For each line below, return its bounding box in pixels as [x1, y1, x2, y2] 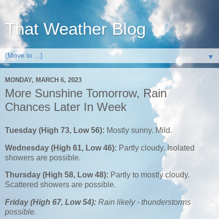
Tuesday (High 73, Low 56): [5, 126, 107, 134]
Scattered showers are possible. [5, 180, 118, 189]
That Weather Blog [5, 20, 146, 38]
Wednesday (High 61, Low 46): [5, 143, 119, 152]
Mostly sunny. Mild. [107, 126, 172, 134]
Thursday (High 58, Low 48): [5, 171, 110, 179]
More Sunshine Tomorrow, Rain [5, 87, 167, 100]
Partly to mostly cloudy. [110, 171, 190, 179]
